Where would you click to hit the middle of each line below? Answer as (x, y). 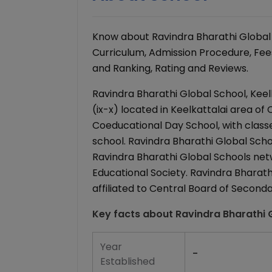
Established (127, 261)
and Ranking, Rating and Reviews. (170, 68)
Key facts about (134, 214)
